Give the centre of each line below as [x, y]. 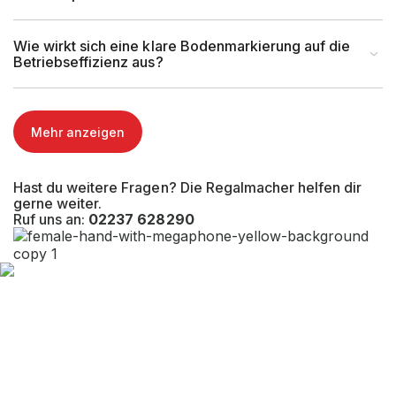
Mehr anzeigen [78, 132]
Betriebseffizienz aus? [88, 62]
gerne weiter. [58, 203]
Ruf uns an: [51, 219]
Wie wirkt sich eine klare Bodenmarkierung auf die [182, 46]
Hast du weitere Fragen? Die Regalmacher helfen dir [188, 187]
